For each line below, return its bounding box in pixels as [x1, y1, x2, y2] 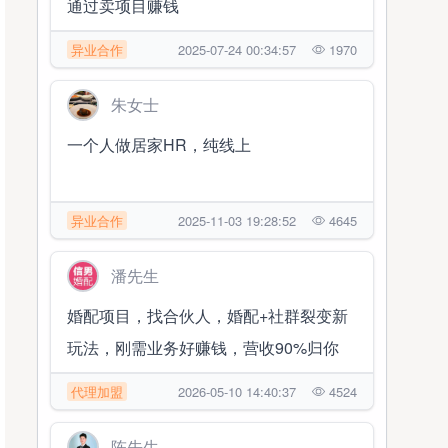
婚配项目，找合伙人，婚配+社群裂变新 [67, 304, 349, 327]
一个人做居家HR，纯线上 [67, 133, 252, 156]
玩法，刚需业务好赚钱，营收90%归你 [67, 336, 340, 359]
